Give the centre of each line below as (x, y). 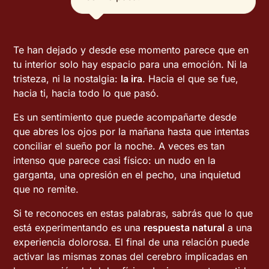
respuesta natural (184, 228)
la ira (132, 79)
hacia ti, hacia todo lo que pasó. (86, 93)
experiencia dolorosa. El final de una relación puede (131, 242)
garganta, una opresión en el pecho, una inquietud (127, 175)
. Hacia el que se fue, (191, 79)
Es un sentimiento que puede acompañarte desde (125, 117)
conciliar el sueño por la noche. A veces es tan (119, 146)
